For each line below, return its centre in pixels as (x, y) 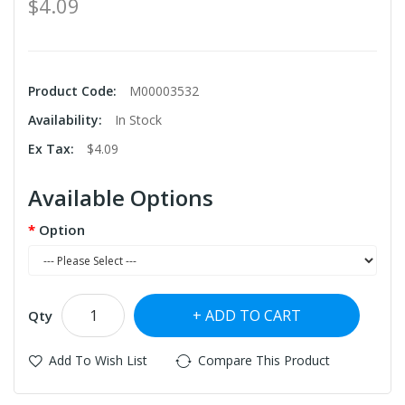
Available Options (121, 198)
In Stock (138, 120)
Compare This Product (264, 361)
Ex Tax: (53, 149)
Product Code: (74, 91)
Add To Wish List (98, 361)
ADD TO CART (253, 316)
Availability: (67, 120)
